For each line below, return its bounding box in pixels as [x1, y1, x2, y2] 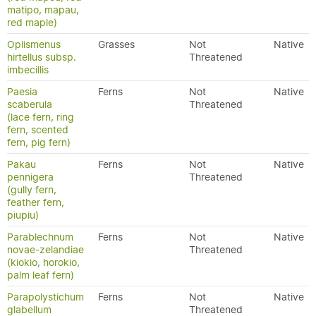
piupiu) [7, 209, 39, 221]
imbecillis [7, 63, 49, 76]
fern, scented [7, 123, 68, 136]
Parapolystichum [7, 291, 84, 303]
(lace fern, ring [7, 111, 74, 123]
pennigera [7, 171, 54, 183]
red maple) [7, 16, 57, 29]
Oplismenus [7, 38, 61, 51]
